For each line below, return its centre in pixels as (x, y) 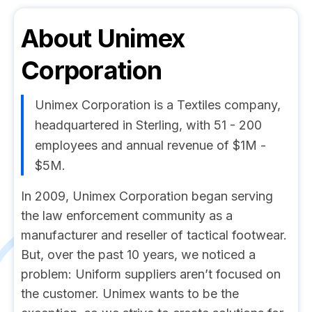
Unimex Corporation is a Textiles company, (158, 105)
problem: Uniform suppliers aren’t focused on (151, 274)
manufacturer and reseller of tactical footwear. (154, 235)
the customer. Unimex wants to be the (130, 294)
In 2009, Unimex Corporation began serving (147, 196)
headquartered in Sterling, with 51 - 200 (148, 125)
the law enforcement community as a (127, 216)
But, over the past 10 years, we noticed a (138, 255)
